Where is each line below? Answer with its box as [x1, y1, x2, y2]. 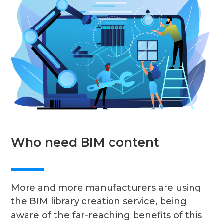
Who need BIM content [11, 135, 160, 150]
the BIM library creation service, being [11, 196, 187, 207]
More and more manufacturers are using [11, 182, 202, 193]
